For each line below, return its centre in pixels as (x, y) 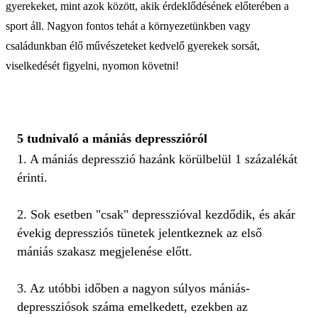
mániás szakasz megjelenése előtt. (105, 251)
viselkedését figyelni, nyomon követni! (92, 65)
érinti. (32, 177)
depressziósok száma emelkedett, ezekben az (132, 306)
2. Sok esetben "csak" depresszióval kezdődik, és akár (156, 214)
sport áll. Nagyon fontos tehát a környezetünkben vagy (128, 26)
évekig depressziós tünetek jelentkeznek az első (139, 232)
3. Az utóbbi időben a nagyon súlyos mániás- (133, 288)
